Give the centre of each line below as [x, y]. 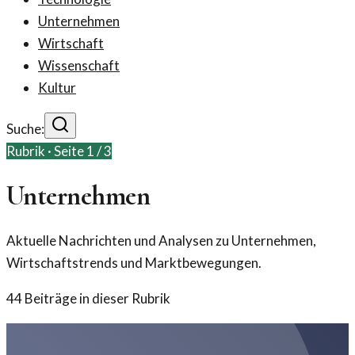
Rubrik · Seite [46, 151]
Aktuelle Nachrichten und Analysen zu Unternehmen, [161, 240]
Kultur [57, 88]
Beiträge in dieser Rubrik [96, 298]
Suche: [25, 129]
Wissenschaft [79, 65]
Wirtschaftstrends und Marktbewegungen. [134, 262]
